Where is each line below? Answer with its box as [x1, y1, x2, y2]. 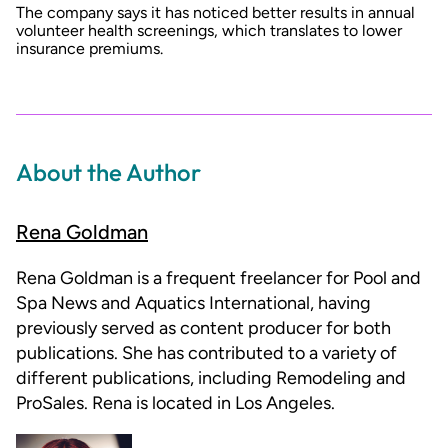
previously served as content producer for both [16, 317, 391, 340]
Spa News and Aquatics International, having [16, 292, 371, 315]
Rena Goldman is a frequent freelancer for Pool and [16, 267, 421, 290]
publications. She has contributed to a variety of [16, 342, 397, 365]
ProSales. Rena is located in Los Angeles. [16, 392, 335, 415]
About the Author [16, 157, 201, 188]
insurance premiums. [16, 38, 163, 58]
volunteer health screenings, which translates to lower [16, 20, 402, 40]
